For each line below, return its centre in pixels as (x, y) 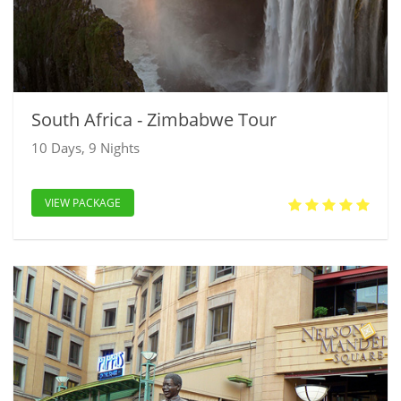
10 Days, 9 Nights (85, 148)
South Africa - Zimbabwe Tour (154, 120)
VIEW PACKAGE (83, 203)
